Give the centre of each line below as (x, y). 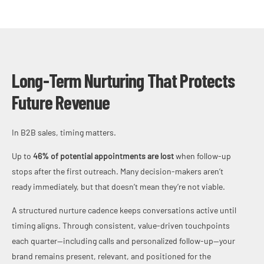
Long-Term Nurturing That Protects (123, 80)
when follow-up (202, 156)
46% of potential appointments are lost (103, 156)
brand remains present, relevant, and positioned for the (111, 256)
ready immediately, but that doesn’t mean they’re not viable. (118, 186)
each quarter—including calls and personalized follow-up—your (123, 240)
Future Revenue (61, 102)
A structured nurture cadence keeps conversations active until (124, 210)
